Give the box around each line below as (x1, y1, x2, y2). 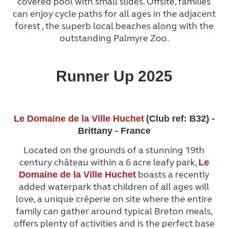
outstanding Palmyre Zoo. (59, 33, 169, 44)
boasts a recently (136, 168, 209, 180)
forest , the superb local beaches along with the (14, 20, 214, 32)
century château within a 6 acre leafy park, (19, 156, 198, 168)
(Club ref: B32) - (146, 113, 215, 124)
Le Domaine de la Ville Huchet (13, 113, 144, 124)
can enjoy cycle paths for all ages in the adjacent (12, 8, 216, 20)
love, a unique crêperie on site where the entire (16, 193, 212, 205)
